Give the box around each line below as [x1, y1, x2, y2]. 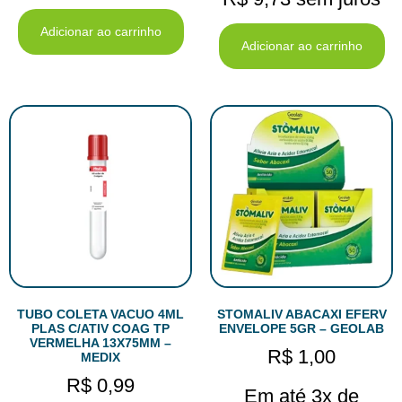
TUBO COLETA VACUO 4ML [17, 307, 184, 322]
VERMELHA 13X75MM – [30, 336, 171, 351]
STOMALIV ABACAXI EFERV [216, 307, 387, 322]
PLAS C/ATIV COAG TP [31, 321, 170, 336]
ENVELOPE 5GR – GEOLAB [219, 321, 384, 336]
